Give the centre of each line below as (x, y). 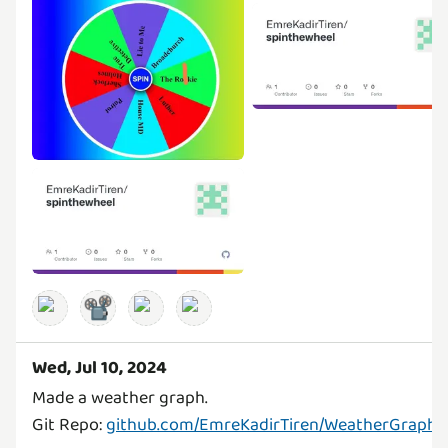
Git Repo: (69, 424)
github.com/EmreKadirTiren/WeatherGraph (271, 424)
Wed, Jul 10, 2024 (99, 367)
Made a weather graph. (120, 397)
